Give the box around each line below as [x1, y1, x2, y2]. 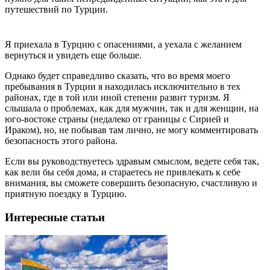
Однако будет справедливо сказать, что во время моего [5, 70, 230, 81]
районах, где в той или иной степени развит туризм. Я [5, 92, 230, 102]
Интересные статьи [5, 210, 105, 224]
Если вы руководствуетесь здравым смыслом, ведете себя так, [5, 155, 259, 166]
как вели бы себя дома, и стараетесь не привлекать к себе [5, 166, 240, 177]
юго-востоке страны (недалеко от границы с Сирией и [5, 113, 229, 124]
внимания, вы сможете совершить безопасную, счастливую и [5, 177, 257, 188]
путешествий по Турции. [5, 4, 108, 14]
